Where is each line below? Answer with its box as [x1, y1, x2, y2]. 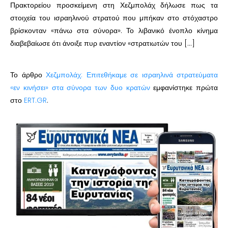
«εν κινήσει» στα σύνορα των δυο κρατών [10, 82, 150, 93]
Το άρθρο [10, 70, 46, 80]
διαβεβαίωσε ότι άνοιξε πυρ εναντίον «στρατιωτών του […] [10, 38, 195, 48]
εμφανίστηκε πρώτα [150, 82, 218, 93]
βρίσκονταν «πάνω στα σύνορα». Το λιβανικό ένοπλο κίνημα [10, 25, 218, 36]
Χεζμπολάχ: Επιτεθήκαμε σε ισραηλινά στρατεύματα [46, 70, 218, 80]
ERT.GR [24, 95, 47, 105]
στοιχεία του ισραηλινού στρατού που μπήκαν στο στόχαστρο [10, 13, 218, 23]
